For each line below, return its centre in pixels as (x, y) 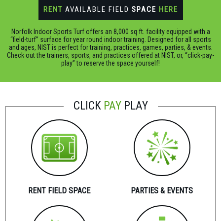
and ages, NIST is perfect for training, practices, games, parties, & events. (110, 47)
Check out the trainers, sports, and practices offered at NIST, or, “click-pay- (110, 55)
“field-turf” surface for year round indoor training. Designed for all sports (110, 39)
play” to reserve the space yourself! (110, 63)
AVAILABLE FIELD (97, 9)
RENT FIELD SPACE (59, 190)
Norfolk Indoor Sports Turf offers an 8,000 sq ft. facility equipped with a (110, 31)
